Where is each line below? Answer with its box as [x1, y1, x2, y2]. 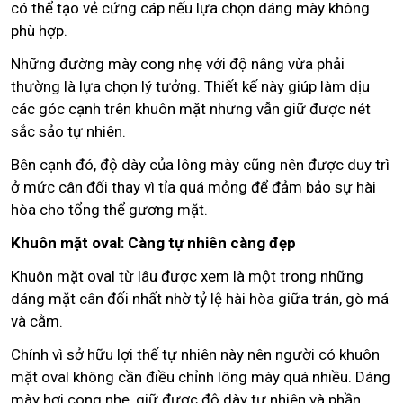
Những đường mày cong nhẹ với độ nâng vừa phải [11, 54, 345, 73]
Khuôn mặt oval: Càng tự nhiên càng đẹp [11, 233, 296, 252]
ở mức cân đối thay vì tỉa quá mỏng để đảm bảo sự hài [11, 177, 376, 196]
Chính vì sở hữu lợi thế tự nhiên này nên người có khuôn [11, 345, 380, 363]
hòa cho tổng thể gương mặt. [11, 200, 208, 219]
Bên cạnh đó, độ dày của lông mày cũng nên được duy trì [11, 155, 390, 174]
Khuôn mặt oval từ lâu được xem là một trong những [11, 266, 363, 285]
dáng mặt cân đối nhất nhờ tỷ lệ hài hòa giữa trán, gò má [11, 289, 389, 308]
